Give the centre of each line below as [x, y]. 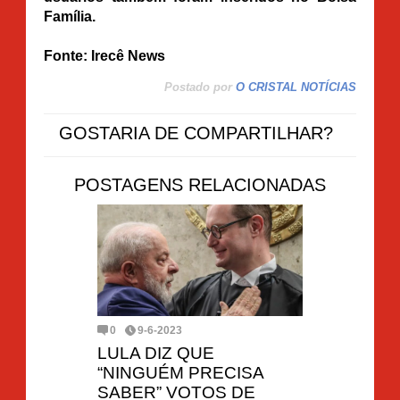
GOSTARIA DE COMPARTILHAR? [196, 133]
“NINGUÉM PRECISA [180, 372]
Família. [70, 16]
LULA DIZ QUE [156, 353]
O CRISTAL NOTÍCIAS [296, 87]
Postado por [198, 87]
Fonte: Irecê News [104, 55]
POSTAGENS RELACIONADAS [200, 184]
